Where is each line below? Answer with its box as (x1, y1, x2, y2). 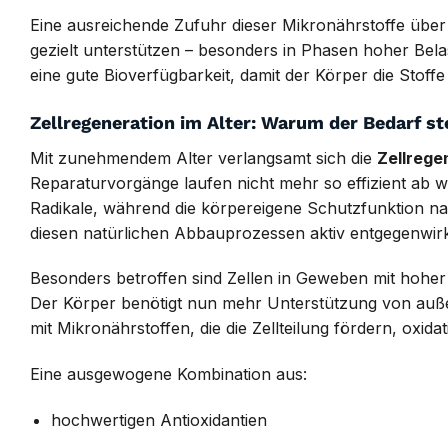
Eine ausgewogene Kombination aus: (30, 364, 307, 385)
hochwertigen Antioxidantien (50, 409, 267, 430)
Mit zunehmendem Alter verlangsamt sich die (30, 147, 377, 168)
